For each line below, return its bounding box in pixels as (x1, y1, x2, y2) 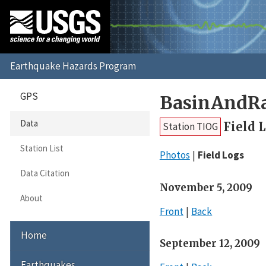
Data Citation (20, 167, 69, 179)
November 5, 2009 (159, 180, 252, 194)
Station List (20, 142, 64, 154)
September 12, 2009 (159, 237, 260, 251)
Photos (159, 148, 190, 161)
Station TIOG (162, 119, 218, 133)
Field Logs (198, 148, 245, 161)
